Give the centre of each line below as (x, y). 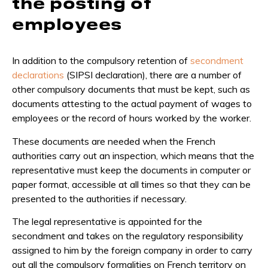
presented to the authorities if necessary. (99, 198)
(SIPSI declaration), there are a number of (153, 75)
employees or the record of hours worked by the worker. (132, 118)
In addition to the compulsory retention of (101, 61)
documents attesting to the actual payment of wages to (132, 104)
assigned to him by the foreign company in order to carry (132, 250)
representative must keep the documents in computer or (131, 170)
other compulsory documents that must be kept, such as (131, 89)
